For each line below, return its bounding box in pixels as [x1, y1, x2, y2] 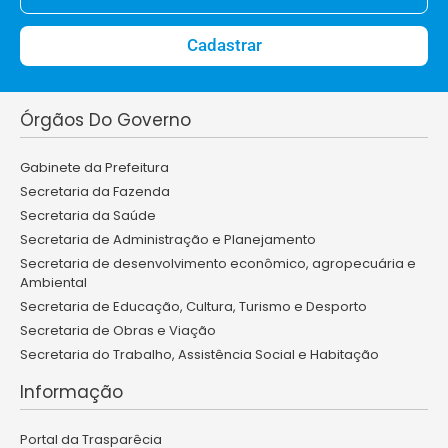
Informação [20, 379, 123, 404]
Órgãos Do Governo [20, 107, 191, 132]
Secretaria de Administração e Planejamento [20, 229, 316, 249]
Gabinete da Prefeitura [20, 157, 169, 177]
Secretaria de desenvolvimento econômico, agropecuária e [20, 253, 416, 273]
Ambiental [20, 272, 87, 292]
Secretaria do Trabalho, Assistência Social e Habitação [20, 344, 379, 364]
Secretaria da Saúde [20, 205, 156, 225]
